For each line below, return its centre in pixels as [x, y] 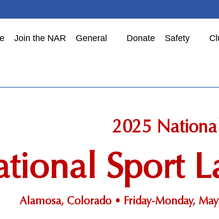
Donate [141, 38]
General [91, 38]
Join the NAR [40, 38]
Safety [177, 38]
